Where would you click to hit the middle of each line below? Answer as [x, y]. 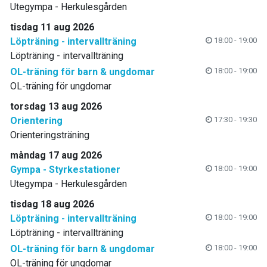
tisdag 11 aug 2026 [52, 27]
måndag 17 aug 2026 [56, 156]
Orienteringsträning [50, 135]
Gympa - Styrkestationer [65, 170]
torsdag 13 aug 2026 [56, 107]
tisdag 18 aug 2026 [52, 204]
